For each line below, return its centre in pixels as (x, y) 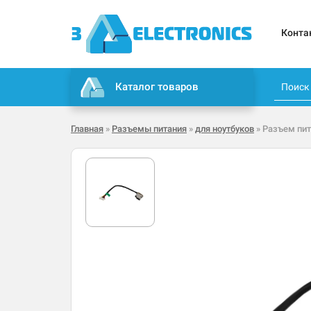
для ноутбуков (225, 129)
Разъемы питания (149, 129)
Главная (87, 129)
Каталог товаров (157, 87)
